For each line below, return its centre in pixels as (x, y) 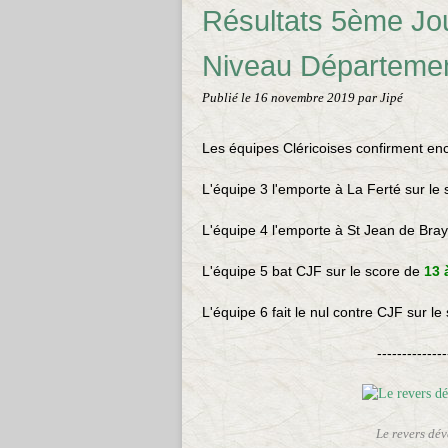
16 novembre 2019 (306, 98)
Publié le (228, 98)
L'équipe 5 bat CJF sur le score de (313, 271)
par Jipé (380, 98)
